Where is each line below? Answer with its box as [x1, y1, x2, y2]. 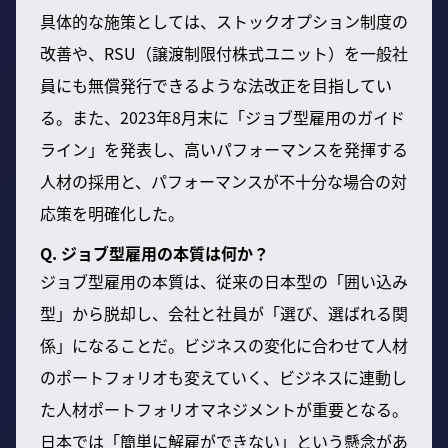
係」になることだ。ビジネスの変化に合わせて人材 [40, 332, 408, 357]
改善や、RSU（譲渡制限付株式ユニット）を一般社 [40, 40, 408, 65]
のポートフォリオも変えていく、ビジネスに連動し [40, 364, 407, 389]
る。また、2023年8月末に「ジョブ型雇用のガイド [40, 104, 405, 129]
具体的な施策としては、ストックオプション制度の [40, 8, 408, 33]
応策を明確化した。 [40, 200, 184, 225]
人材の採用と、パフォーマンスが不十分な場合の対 [40, 168, 407, 193]
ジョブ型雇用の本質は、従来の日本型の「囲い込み [40, 268, 408, 293]
